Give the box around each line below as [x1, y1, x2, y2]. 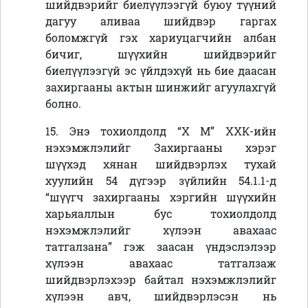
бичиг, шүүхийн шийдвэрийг [45, 47, 276, 62]
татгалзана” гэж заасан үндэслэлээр [45, 239, 276, 254]
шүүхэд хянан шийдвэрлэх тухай [45, 157, 276, 172]
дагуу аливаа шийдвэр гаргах [45, 14, 276, 29]
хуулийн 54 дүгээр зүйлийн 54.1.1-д [45, 173, 276, 188]
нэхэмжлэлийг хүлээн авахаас [45, 223, 276, 238]
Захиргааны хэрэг [153, 140, 276, 155]
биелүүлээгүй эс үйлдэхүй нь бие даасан [45, 63, 276, 78]
